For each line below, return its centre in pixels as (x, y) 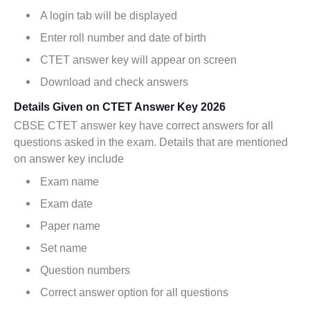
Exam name (70, 182)
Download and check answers (116, 82)
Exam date (66, 204)
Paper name (70, 226)
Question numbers (85, 270)
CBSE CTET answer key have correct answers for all (144, 126)
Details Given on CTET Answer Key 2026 (120, 107)
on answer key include (69, 159)
